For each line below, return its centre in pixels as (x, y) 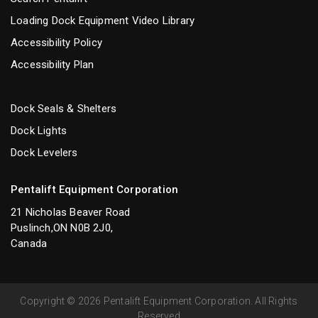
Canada (29, 243)
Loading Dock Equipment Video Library (103, 20)
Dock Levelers (44, 152)
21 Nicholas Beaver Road (71, 212)
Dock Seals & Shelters (64, 108)
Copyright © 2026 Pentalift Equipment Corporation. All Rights (159, 301)
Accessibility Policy (56, 42)
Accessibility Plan (53, 64)
